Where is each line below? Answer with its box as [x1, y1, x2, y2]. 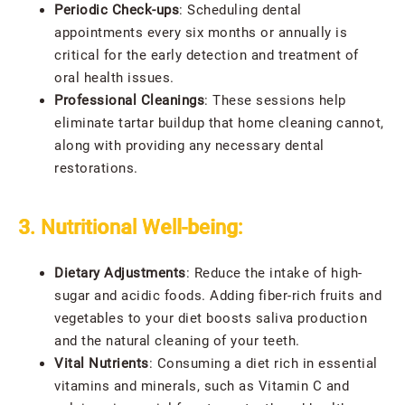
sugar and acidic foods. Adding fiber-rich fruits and [54, 287, 381, 305]
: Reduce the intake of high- [185, 265, 363, 282]
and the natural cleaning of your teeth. [54, 333, 300, 350]
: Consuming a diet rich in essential [148, 355, 378, 372]
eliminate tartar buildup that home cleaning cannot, [54, 115, 384, 132]
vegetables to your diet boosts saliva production [54, 310, 367, 327]
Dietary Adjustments [54, 265, 186, 282]
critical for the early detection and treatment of [54, 47, 359, 64]
